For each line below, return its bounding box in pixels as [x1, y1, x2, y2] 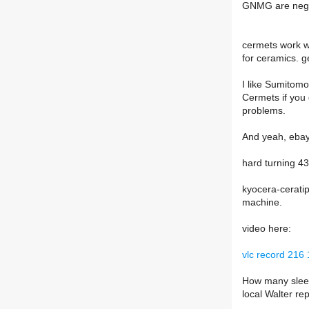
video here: [242, 223, 291, 235]
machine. [242, 197, 282, 208]
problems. [242, 106, 286, 117]
